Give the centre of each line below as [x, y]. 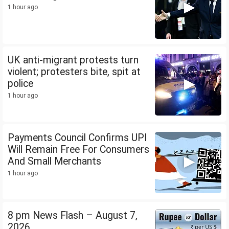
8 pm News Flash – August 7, [73, 216]
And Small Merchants [54, 162]
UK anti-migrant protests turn [73, 60]
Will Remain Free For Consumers [78, 150]
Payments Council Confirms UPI [77, 138]
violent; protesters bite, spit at [74, 72]
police [20, 84]
